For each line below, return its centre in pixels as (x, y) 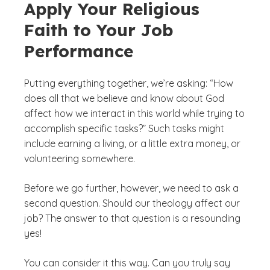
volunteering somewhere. (80, 159)
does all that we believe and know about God (124, 98)
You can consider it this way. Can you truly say (127, 263)
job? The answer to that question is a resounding (132, 218)
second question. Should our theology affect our (132, 203)
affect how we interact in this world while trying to (134, 113)
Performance (79, 51)
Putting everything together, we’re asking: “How (129, 83)
